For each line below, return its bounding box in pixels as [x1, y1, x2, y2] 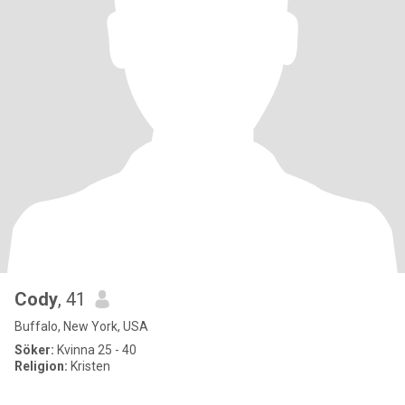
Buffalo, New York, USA [14, 319, 148, 334]
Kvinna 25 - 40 [54, 343, 137, 357]
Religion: [14, 359, 68, 373]
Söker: [14, 343, 54, 357]
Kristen [68, 359, 110, 373]
